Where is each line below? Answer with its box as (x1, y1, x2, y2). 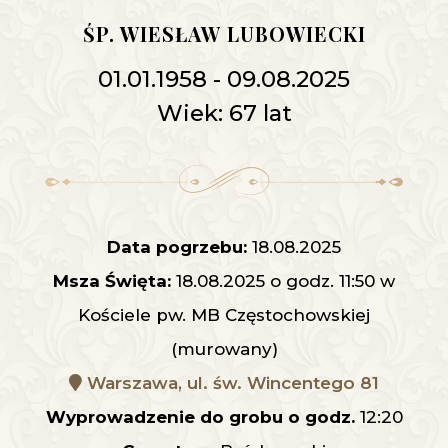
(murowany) (170, 339, 278, 360)
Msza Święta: (53, 271, 171, 292)
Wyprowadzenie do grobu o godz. (45, 407, 355, 428)
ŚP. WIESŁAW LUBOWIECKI (82, 20, 366, 48)
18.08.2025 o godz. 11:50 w (171, 271, 395, 292)
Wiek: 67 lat (156, 99, 292, 128)
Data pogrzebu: (107, 237, 247, 258)
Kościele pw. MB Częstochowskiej (78, 305, 370, 326)
